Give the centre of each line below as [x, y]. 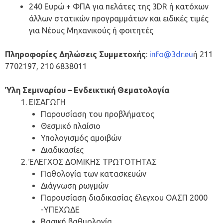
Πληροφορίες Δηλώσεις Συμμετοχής [75, 55]
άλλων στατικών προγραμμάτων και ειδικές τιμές [119, 19]
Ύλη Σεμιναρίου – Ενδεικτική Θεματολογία [87, 90]
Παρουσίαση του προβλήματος [98, 114]
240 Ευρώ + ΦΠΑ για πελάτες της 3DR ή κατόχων [119, 7]
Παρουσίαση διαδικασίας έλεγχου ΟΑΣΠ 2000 [124, 198]
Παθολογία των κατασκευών [94, 174]
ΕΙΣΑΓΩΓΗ [47, 102]
